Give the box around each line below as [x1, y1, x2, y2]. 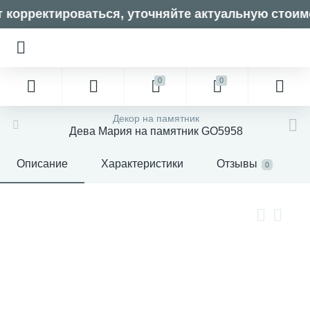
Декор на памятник [112, 113, 199, 124]
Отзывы [217, 158, 257, 170]
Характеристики [101, 158, 183, 170]
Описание [17, 158, 68, 170]
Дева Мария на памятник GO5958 [69, 125, 243, 137]
